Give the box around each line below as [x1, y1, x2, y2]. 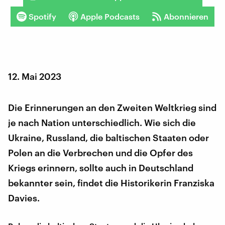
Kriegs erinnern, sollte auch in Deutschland [8, 162, 193, 173]
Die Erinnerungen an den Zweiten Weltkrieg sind [8, 101, 216, 113]
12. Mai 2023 [8, 70, 61, 82]
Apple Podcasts [80, 11, 140, 21]
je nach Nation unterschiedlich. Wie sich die [8, 117, 196, 128]
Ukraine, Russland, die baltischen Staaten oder [8, 132, 209, 143]
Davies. [8, 192, 40, 203]
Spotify [29, 11, 56, 21]
